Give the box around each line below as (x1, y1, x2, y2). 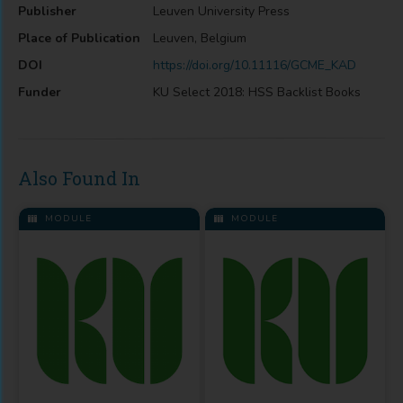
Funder (18, 84, 61, 101)
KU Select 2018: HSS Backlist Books (153, 84, 361, 101)
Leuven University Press (153, 3, 290, 20)
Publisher (18, 3, 76, 20)
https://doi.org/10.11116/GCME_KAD (153, 57, 356, 74)
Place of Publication (18, 30, 140, 47)
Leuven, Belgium (153, 30, 246, 47)
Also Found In (18, 166, 140, 190)
